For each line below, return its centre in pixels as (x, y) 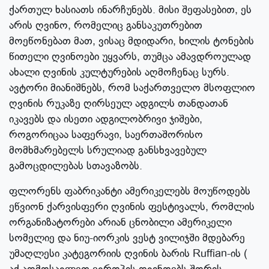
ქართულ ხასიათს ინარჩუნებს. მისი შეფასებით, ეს (130, 10)
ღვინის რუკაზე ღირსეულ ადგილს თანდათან (119, 104)
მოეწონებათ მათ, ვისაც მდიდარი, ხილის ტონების (131, 41)
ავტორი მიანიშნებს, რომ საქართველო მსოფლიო (132, 88)
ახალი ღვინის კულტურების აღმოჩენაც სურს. (119, 72)
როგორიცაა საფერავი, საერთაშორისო (106, 135)
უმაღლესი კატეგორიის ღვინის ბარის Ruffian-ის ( (128, 254)
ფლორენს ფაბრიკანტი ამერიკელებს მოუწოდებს (130, 191)
